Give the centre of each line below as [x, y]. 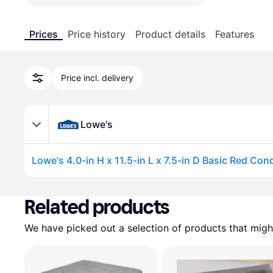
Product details [170, 34]
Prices [44, 34]
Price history [97, 34]
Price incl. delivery [97, 78]
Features [235, 34]
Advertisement [56, 183]
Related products [97, 207]
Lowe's [97, 124]
